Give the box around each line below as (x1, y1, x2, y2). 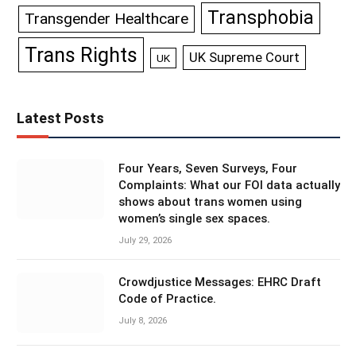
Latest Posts (17, 110, 104, 127)
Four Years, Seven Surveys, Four (118, 161, 297, 176)
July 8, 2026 (118, 315, 167, 327)
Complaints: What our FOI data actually (118, 178, 340, 193)
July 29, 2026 (118, 235, 172, 246)
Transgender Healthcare (25, 10, 188, 29)
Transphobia (207, 7, 314, 29)
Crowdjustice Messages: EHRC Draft (118, 275, 321, 290)
